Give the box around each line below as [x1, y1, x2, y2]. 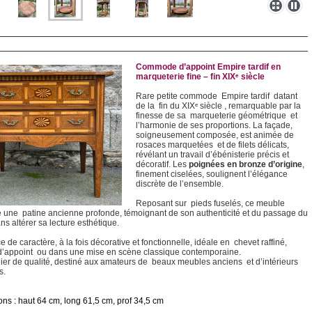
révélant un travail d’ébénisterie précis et [135, 150, 289, 159]
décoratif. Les [135, 159, 189, 169]
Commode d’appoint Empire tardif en [135, 62, 281, 72]
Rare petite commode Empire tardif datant [135, 91, 297, 101]
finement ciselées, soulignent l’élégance [135, 169, 288, 179]
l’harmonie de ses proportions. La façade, [135, 120, 292, 130]
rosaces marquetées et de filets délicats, [135, 140, 289, 150]
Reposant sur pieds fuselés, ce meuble [135, 198, 285, 208]
